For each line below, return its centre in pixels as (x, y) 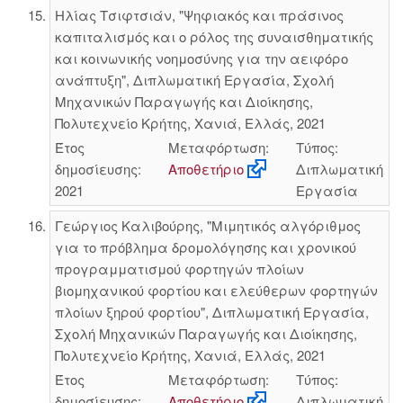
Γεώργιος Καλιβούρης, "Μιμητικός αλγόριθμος (207, 225)
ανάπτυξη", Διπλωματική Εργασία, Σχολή (194, 79)
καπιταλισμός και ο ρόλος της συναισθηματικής (214, 36)
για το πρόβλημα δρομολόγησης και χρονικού (205, 247)
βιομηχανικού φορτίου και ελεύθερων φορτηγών (216, 290)
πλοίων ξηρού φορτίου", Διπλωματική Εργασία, (211, 312)
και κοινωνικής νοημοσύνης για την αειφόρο (201, 58)
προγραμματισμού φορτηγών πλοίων (179, 269)
